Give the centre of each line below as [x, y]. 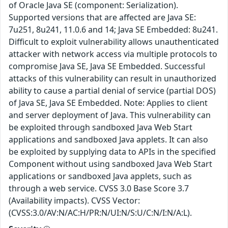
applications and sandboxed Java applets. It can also [108, 139]
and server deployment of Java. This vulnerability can [110, 115]
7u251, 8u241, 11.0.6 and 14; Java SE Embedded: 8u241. [113, 29]
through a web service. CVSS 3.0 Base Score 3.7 [99, 188]
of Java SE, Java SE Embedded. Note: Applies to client [108, 103]
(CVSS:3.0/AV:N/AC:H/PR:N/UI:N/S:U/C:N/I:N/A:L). [100, 212]
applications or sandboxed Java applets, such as [100, 176]
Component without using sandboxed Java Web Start [110, 164]
